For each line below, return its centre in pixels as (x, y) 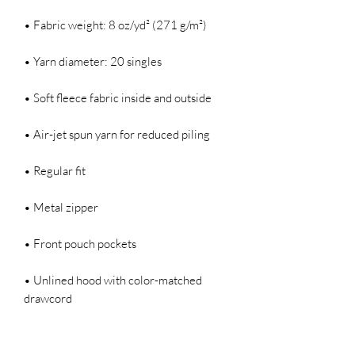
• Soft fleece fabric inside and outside (118, 97)
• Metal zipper (61, 207)
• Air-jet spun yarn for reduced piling (117, 134)
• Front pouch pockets (80, 243)
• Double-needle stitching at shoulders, (122, 334)
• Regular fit (55, 170)
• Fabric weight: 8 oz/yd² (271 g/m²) (115, 25)
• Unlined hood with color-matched (113, 280)
